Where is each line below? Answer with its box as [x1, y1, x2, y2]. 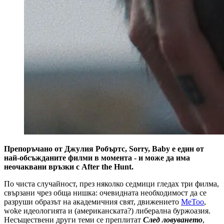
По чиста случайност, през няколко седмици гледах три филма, [4, 179, 219, 188]
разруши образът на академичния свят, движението [4, 197, 181, 206]
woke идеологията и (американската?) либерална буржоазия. [4, 206, 210, 215]
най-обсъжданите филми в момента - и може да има [4, 153, 190, 162]
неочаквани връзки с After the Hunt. [4, 162, 133, 171]
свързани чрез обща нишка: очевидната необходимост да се [4, 188, 206, 197]
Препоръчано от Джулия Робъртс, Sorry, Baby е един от [4, 144, 204, 153]
